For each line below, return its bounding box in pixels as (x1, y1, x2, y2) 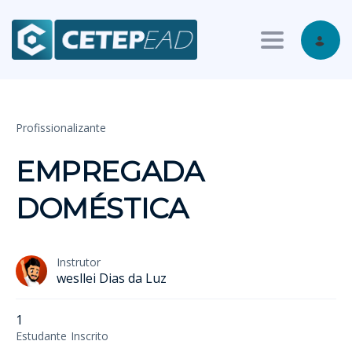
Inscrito (71, 328, 108, 344)
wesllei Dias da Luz (57, 269, 167, 288)
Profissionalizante (16, 120, 106, 136)
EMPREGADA (16, 154, 204, 189)
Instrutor (57, 255, 101, 270)
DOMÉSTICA (16, 191, 189, 226)
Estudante (16, 328, 67, 344)
